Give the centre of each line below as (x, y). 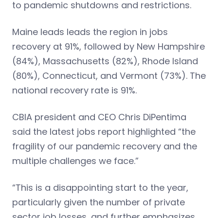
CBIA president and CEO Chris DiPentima (99, 117)
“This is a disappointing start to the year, (100, 187)
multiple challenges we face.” (75, 161)
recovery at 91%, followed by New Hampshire (109, 46)
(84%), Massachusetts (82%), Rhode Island (105, 61)
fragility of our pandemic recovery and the (105, 146)
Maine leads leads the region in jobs (90, 32)
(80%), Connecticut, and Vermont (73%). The (109, 75)
